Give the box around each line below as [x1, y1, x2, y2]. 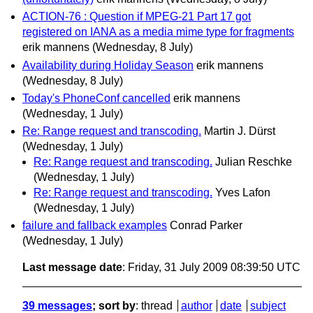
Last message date [22, 261, 122, 274]
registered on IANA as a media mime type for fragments [22, 26, 294, 38]
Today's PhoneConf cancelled [22, 92, 170, 104]
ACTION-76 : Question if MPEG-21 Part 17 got [22, 10, 251, 23]
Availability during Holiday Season [22, 59, 194, 71]
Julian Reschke [215, 156, 292, 168]
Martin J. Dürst [204, 125, 275, 137]
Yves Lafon [215, 187, 270, 198]
